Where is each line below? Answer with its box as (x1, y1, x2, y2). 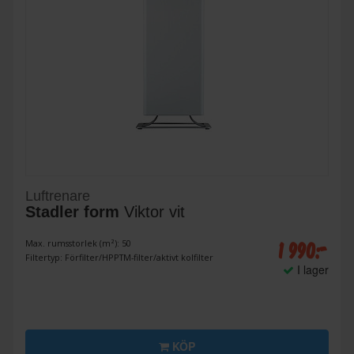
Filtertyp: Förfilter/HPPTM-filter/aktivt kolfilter (25, 251, 213, 264)
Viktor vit (119, 203, 185, 221)
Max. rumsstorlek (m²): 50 (25, 237, 131, 250)
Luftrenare (25, 188, 90, 205)
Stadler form (25, 203, 119, 221)
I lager (293, 262, 329, 278)
